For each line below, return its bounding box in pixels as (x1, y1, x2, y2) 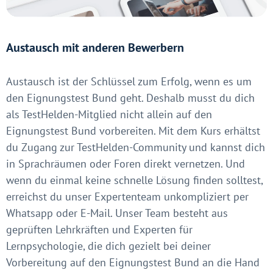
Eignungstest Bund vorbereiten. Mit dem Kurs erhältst (6, 123, 260, 138)
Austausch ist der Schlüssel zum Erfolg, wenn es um (6, 74, 252, 88)
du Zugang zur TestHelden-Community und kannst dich (6, 140, 265, 154)
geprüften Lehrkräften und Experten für (6, 222, 193, 236)
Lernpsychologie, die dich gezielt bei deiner (6, 238, 211, 253)
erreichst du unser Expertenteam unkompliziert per (6, 189, 249, 204)
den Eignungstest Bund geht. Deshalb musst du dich (6, 90, 255, 105)
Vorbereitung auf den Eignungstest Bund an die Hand (6, 255, 260, 269)
